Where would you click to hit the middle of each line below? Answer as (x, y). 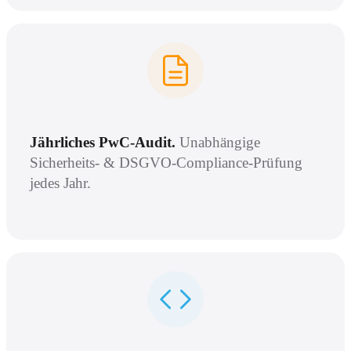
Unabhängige (220, 142)
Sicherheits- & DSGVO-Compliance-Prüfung (166, 162)
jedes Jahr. (60, 183)
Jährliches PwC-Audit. (103, 142)
